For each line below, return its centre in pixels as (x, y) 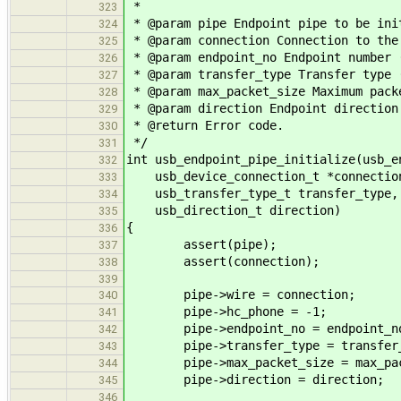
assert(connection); (223, 262)
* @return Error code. (205, 126)
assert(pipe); (201, 245)
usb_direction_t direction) (234, 211)
